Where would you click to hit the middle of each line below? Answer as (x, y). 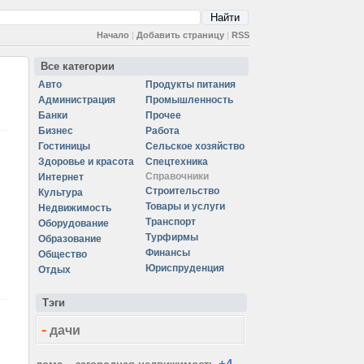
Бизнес (56, 131)
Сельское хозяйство (195, 146)
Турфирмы (172, 237)
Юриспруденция (185, 268)
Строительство (182, 191)
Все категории (78, 66)
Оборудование (74, 223)
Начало (113, 35)
